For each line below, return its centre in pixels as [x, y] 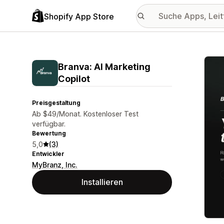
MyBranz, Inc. [55, 165]
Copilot [74, 79]
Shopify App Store [79, 16]
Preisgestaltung [56, 103]
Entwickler [48, 154]
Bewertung [49, 133]
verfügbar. [49, 124]
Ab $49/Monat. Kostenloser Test [85, 114]
